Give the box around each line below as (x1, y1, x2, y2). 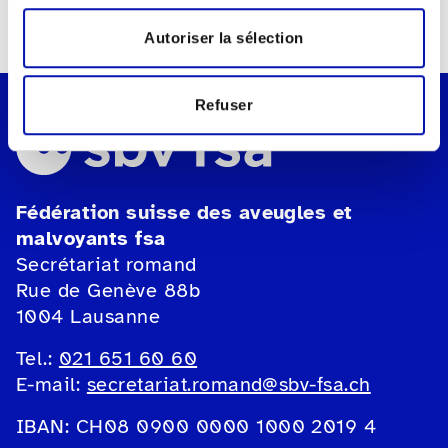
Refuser (194, 96, 254, 114)
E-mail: (16, 372, 87, 398)
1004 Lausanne (16, 304, 161, 330)
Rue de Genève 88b (16, 278, 201, 304)
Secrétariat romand (16, 252, 197, 278)
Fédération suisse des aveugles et (16, 200, 353, 226)
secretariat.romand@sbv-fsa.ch (86, 372, 371, 398)
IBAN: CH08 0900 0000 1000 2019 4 (16, 414, 377, 440)
